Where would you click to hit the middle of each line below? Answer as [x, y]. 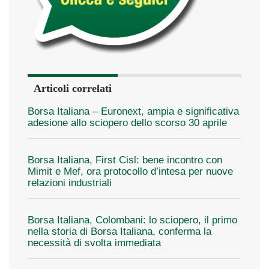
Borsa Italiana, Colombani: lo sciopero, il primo [132, 220]
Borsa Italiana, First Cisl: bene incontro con [125, 160]
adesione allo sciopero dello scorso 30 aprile [127, 122]
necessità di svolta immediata [94, 243]
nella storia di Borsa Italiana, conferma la [119, 231]
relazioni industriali [70, 183]
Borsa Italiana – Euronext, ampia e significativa [133, 111]
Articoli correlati [73, 88]
